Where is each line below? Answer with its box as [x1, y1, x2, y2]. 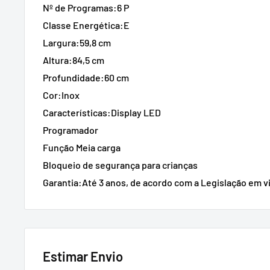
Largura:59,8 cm [43, 37, 111, 49]
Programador [43, 124, 98, 136]
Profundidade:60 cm [43, 72, 129, 84]
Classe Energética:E [43, 19, 130, 31]
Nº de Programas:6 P [43, 2, 129, 14]
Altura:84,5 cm [43, 54, 104, 66]
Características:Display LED [43, 107, 161, 119]
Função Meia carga [43, 142, 121, 154]
